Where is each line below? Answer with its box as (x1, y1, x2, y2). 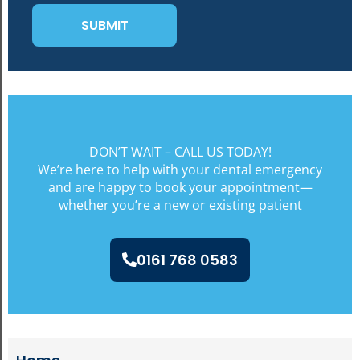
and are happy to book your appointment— (47, 178, 313, 196)
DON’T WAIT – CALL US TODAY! (88, 142, 272, 161)
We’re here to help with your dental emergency (38, 160, 322, 178)
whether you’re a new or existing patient (58, 195, 302, 214)
